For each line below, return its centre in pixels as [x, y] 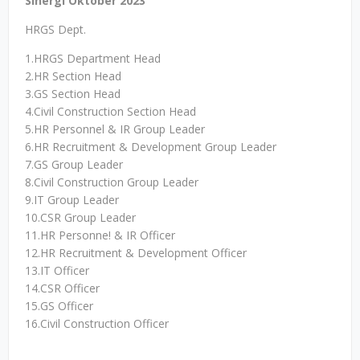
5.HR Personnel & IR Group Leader [115, 129]
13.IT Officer [57, 270]
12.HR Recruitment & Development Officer [136, 253]
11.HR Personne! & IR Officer [100, 235]
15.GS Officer [59, 306]
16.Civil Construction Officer [97, 323]
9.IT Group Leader [72, 200]
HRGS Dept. [55, 29]
